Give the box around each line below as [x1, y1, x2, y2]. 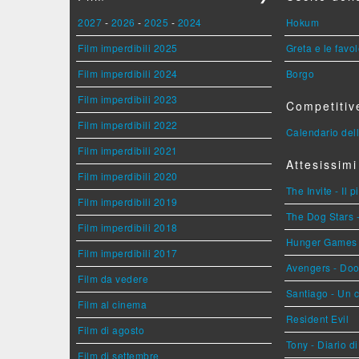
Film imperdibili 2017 [78, 246, 178, 260]
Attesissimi [285, 156, 357, 172]
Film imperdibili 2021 [78, 143, 178, 157]
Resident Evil [285, 312, 349, 325]
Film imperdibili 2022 [78, 118, 178, 131]
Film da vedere [78, 272, 148, 285]
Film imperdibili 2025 [78, 41, 178, 54]
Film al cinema [78, 297, 147, 311]
